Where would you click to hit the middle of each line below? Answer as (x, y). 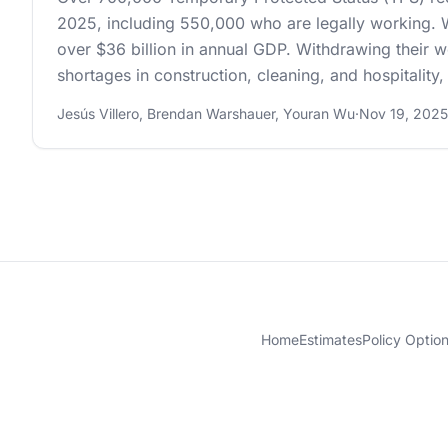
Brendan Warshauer (211, 113)
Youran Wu (319, 113)
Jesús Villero (98, 113)
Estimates (330, 339)
